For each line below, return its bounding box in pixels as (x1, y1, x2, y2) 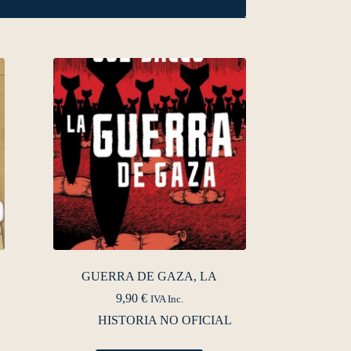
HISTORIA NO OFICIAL (98, 313, 233, 327)
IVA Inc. (150, 294, 183, 306)
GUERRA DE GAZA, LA (81, 270, 218, 284)
